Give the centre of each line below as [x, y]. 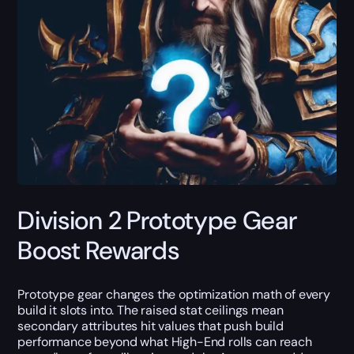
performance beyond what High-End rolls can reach [165, 341]
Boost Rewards [98, 251]
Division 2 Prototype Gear [157, 221]
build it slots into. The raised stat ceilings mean [151, 310]
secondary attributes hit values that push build [151, 326]
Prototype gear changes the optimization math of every [174, 294]
